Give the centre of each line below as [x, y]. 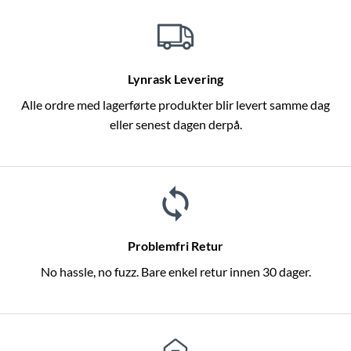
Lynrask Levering [175, 79]
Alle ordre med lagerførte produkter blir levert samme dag [175, 105]
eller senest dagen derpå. [175, 125]
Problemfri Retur [175, 246]
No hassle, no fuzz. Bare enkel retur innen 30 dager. [175, 272]
